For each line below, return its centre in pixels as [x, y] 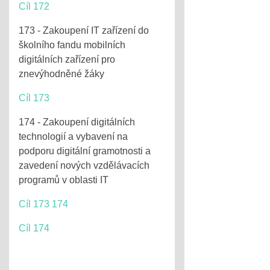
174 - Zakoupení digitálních [77, 122]
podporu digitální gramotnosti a [85, 151]
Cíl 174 [34, 228]
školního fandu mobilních [72, 45]
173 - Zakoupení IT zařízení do [84, 30]
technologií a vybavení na [73, 137]
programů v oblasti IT [64, 180]
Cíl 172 [34, 6]
